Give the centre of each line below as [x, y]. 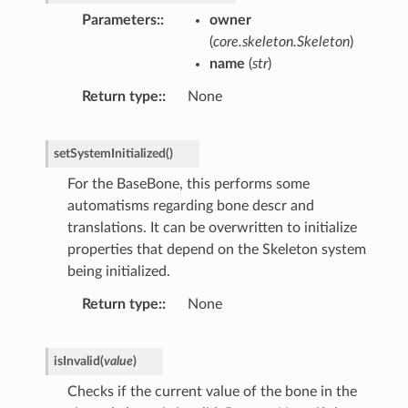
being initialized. [118, 272]
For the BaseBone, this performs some [188, 184]
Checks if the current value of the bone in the [212, 392]
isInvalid [76, 362]
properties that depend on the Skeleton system [216, 250]
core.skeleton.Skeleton [281, 42]
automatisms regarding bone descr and [190, 206]
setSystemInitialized [109, 154]
